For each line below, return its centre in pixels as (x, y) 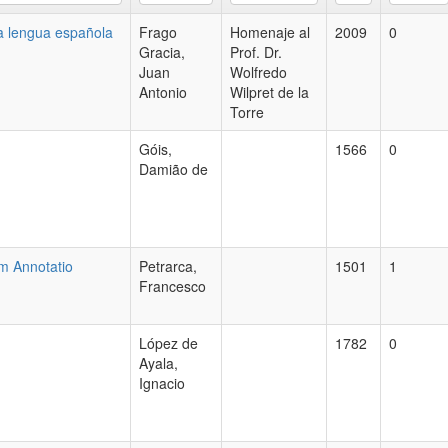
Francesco (172, 286)
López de (168, 343)
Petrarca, (168, 266)
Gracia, (162, 52)
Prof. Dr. (256, 52)
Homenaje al (270, 32)
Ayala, (158, 363)
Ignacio (162, 383)
